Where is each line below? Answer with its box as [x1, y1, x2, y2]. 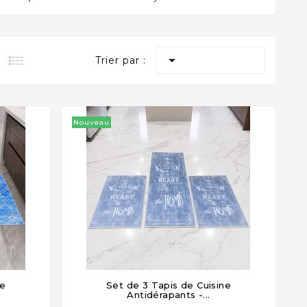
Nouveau [73, 117, 110, 127]
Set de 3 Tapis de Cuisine [106, 279, 231, 291]
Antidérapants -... [127, 288, 210, 300]
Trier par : [95, 53, 147, 66]
